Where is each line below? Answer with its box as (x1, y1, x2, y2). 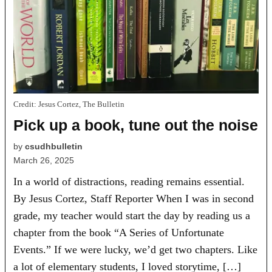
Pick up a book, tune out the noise (13, 116, 259, 134)
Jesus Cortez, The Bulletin (36, 100, 125, 109)
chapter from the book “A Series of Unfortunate (13, 226, 225, 239)
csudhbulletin (25, 141, 83, 151)
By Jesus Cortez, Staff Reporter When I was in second (13, 192, 254, 205)
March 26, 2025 (13, 155, 75, 165)
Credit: (13, 100, 37, 109)
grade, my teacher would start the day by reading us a (13, 209, 251, 222)
